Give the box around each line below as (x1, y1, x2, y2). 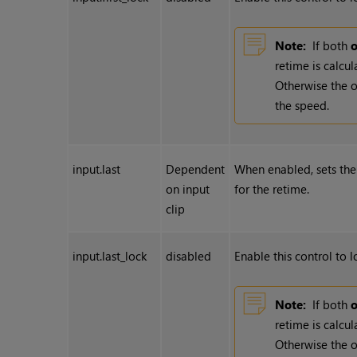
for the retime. (234, 181, 310, 198)
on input (166, 181, 210, 198)
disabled (166, 248, 212, 265)
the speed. (275, 97, 330, 114)
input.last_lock (73, 248, 147, 265)
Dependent (166, 161, 226, 178)
